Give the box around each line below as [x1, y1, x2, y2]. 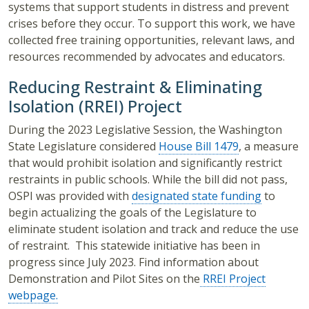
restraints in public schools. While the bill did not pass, [8, 172, 288, 188]
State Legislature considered [8, 139, 159, 154]
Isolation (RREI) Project [8, 94, 182, 118]
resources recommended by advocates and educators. [8, 49, 285, 65]
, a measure [239, 139, 299, 154]
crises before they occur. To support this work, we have [8, 16, 295, 32]
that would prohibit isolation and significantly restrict [8, 155, 282, 171]
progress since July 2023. [8, 255, 136, 270]
